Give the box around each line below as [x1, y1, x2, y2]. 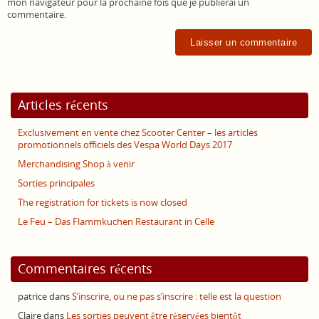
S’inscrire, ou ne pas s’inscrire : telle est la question [72, 290, 281, 303]
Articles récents [18, 95, 108, 113]
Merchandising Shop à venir [18, 157, 135, 170]
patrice [18, 290, 47, 303]
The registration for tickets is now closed [18, 196, 187, 209]
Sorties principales [18, 177, 95, 189]
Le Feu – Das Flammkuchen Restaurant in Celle [18, 215, 214, 228]
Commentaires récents [18, 259, 152, 277]
